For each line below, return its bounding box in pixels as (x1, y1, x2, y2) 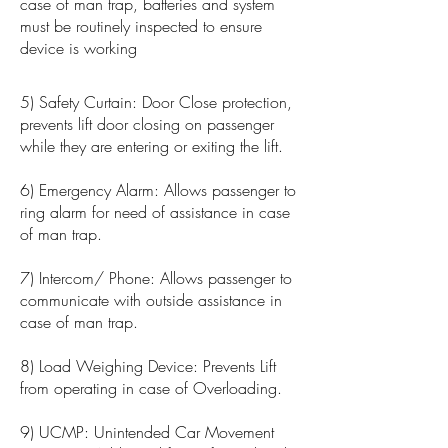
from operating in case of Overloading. (20, 377, 282, 399)
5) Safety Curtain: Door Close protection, (20, 91, 292, 113)
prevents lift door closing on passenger (20, 113, 274, 135)
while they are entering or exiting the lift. (20, 135, 288, 157)
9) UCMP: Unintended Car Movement (20, 421, 274, 443)
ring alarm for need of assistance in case (20, 201, 290, 223)
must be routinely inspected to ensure (20, 15, 262, 37)
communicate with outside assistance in (20, 289, 282, 311)
